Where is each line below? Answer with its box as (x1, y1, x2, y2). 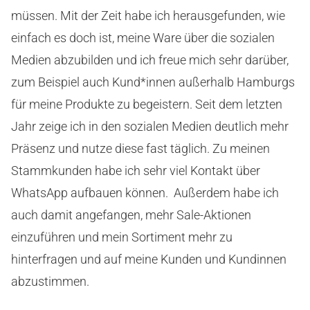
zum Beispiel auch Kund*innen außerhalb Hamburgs (11, 74, 295, 89)
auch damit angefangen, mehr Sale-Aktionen (11, 207, 251, 222)
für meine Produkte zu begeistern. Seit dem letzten (11, 96, 282, 111)
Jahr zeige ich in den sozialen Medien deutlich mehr (11, 118, 289, 134)
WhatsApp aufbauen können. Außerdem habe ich (11, 185, 279, 200)
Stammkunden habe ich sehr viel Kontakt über (11, 163, 260, 178)
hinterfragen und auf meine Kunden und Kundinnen (11, 251, 286, 266)
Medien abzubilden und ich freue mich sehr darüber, (11, 52, 289, 67)
